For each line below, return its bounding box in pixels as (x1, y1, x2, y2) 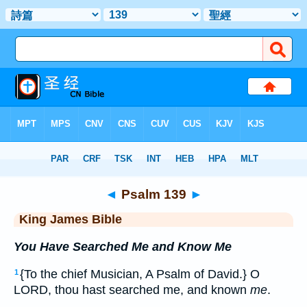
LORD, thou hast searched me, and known (14, 283, 250, 297)
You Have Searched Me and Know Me (14, 239, 232, 254)
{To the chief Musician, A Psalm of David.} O (20, 267, 260, 282)
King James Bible (19, 212, 122, 226)
